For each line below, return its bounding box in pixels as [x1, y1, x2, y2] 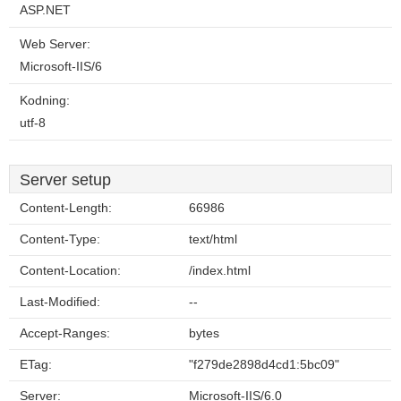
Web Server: [20, 38, 90, 51]
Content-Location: [20, 264, 121, 277]
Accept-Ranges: [20, 327, 110, 340]
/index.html [189, 264, 251, 277]
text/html [189, 233, 237, 246]
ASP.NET [20, 4, 71, 17]
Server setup [20, 171, 111, 189]
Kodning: [20, 94, 70, 107]
